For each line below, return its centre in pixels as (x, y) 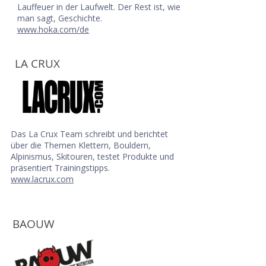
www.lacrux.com (42, 179)
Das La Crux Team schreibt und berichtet (89, 134)
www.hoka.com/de (53, 29)
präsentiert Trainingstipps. (60, 168)
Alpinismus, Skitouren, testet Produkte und (92, 156)
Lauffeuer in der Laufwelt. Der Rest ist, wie (99, 7)
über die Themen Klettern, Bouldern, (81, 145)
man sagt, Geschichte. (60, 18)
